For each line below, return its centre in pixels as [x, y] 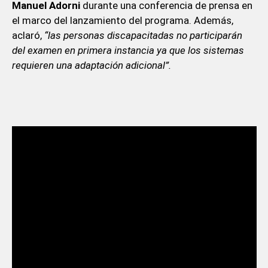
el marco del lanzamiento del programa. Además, [122, 20]
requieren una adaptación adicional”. [91, 65]
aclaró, [28, 35]
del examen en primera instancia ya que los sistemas [128, 50]
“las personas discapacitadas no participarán [143, 35]
